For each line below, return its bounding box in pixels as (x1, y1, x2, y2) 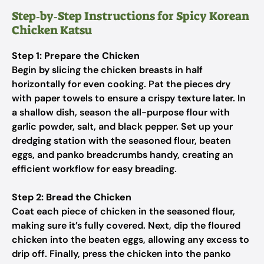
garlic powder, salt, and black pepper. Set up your (12, 120, 233, 133)
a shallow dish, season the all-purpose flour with (12, 106, 230, 118)
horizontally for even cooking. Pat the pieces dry (12, 78, 230, 90)
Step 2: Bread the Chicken (12, 191, 131, 203)
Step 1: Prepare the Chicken (12, 49, 140, 62)
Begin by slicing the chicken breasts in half (12, 64, 203, 76)
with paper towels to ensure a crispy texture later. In (12, 92, 246, 104)
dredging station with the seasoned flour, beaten (12, 134, 231, 147)
